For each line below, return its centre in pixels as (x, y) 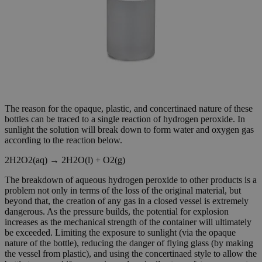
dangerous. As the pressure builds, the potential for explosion (117, 212)
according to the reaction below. (63, 140)
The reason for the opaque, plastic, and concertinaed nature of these (129, 109)
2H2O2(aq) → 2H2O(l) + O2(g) (65, 160)
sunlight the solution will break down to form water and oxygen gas (129, 130)
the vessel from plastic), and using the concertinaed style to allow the (131, 254)
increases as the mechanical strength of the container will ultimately (128, 222)
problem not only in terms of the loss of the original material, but (123, 191)
